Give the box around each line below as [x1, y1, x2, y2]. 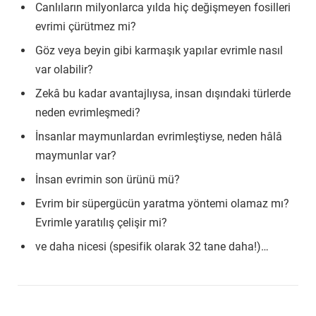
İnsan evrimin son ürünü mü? [35, 173, 180, 187]
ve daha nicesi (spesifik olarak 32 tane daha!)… [35, 240, 269, 254]
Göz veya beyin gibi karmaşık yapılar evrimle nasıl [35, 44, 283, 58]
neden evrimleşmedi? [35, 106, 140, 120]
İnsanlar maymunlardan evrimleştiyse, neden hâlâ [35, 130, 282, 144]
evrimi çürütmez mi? [35, 20, 136, 34]
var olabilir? [35, 63, 93, 77]
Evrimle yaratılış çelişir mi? [35, 216, 167, 230]
